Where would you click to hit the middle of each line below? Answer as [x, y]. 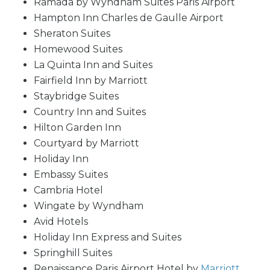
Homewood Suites [78, 49]
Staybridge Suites [76, 96]
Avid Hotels [61, 221]
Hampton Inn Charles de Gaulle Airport [129, 18]
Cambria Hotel [68, 190]
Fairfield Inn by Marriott [91, 80]
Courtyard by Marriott [86, 143]
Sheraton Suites [72, 33]
